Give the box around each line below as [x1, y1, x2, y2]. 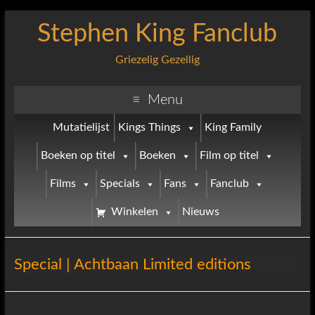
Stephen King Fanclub [37, 21, 278, 46]
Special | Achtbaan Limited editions [13, 257, 251, 272]
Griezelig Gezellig [115, 54, 200, 65]
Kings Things [117, 122, 181, 133]
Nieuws [181, 207, 219, 217]
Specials [100, 179, 141, 189]
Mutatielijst [52, 122, 110, 133]
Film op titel [199, 150, 259, 161]
